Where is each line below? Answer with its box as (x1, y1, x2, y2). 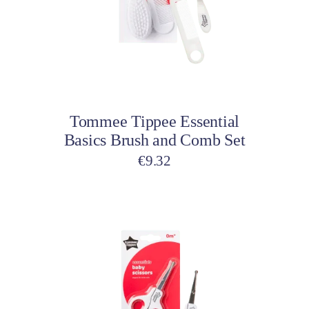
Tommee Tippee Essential (69, 112, 240, 130)
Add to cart (75, 70, 138, 86)
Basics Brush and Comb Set (63, 130, 246, 149)
